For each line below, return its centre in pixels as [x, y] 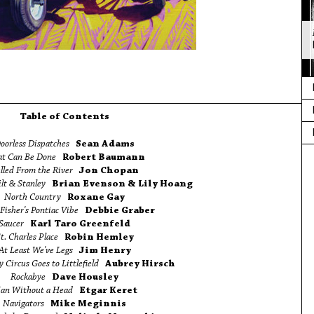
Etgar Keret [108, 291]
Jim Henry [105, 251]
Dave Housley [85, 278]
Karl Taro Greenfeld [80, 224]
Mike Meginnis [88, 304]
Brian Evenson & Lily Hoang [122, 184]
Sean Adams [105, 144]
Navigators [23, 304]
